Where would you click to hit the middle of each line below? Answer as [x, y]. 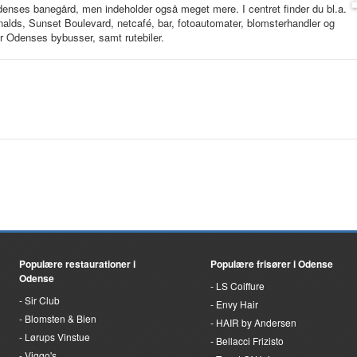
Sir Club [42, 300]
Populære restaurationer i [77, 263]
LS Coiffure [240, 285]
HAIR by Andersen [256, 322]
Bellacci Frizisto [250, 340]
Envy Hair [237, 304]
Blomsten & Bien [61, 318]
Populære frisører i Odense [272, 263]
